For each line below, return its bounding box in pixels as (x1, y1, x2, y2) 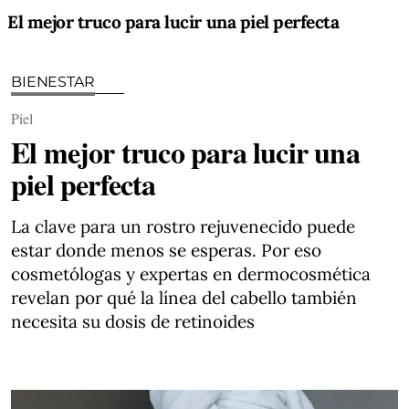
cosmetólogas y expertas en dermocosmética (11, 263, 371, 285)
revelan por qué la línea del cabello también (11, 287, 357, 309)
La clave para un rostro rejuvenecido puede (11, 215, 355, 237)
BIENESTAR (11, 73, 95, 90)
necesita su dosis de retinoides (11, 310, 255, 332)
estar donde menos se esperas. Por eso (11, 239, 321, 261)
